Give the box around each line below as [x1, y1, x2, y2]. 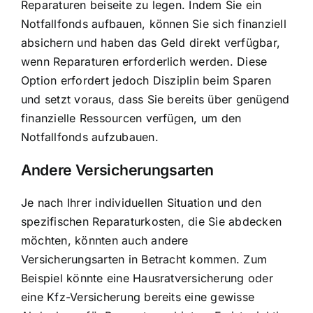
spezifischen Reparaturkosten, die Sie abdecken [21, 214, 282, 229]
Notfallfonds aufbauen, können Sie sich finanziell [21, 16, 286, 31]
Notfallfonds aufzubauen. [21, 129, 159, 144]
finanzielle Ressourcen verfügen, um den [21, 110, 242, 125]
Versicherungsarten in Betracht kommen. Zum [21, 252, 268, 267]
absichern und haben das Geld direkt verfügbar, [21, 35, 281, 50]
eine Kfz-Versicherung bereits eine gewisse [21, 290, 255, 305]
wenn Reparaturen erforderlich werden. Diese [21, 54, 268, 68]
